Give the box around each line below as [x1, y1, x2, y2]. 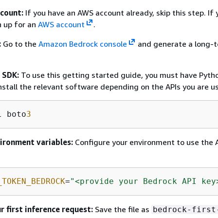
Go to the [1, 38, 38, 49]
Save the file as [93, 204, 151, 214]
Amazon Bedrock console [38, 38, 127, 49]
